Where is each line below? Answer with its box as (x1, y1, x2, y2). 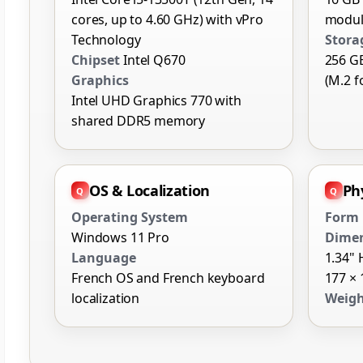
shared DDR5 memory (71, 112, 206, 130)
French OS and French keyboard (71, 269, 265, 288)
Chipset (71, 51, 120, 70)
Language (71, 249, 136, 267)
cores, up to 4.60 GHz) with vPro (71, 11, 263, 29)
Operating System (71, 208, 188, 227)
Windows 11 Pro (71, 228, 169, 247)
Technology (71, 31, 141, 49)
